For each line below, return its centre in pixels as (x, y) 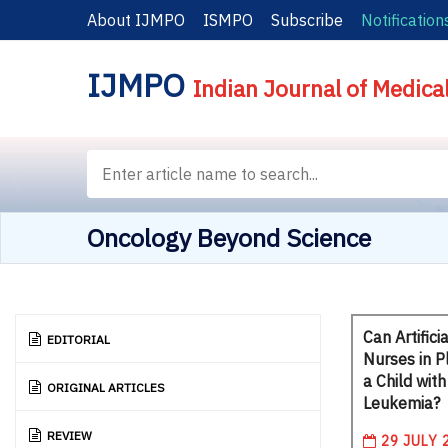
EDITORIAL (78, 339)
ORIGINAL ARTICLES (106, 387)
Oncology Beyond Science (229, 237)
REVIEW (69, 435)
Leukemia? (401, 402)
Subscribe (307, 20)
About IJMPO (136, 20)
